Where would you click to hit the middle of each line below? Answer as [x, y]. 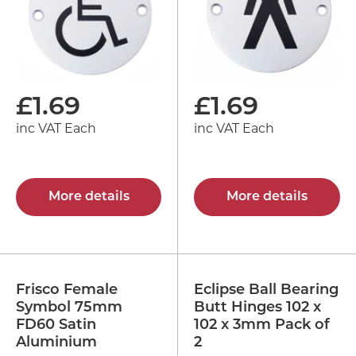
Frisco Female [67, 290]
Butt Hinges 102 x [257, 308]
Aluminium [56, 342]
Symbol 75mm [69, 308]
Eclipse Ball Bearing [266, 290]
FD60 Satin [56, 325]
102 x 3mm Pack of [262, 325]
